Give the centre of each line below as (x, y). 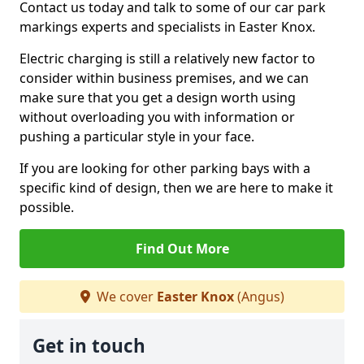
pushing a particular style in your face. (137, 136)
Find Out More (182, 249)
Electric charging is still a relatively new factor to (167, 58)
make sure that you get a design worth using (158, 97)
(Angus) (259, 297)
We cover (125, 297)
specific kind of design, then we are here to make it (176, 188)
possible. (47, 207)
